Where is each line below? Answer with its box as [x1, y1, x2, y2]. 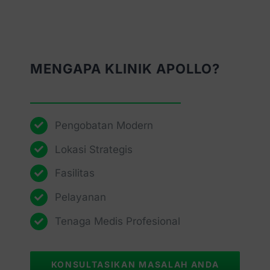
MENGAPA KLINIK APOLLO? [30, 60, 220, 77]
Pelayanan [54, 191, 106, 204]
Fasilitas [54, 167, 95, 180]
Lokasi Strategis [54, 143, 133, 155]
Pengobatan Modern [54, 119, 153, 131]
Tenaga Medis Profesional [54, 215, 180, 228]
